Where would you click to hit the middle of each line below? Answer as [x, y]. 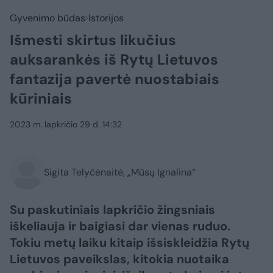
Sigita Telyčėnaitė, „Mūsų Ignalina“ [120, 172]
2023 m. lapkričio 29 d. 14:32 [66, 124]
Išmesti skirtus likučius [93, 40]
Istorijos [106, 18]
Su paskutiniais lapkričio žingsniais [112, 210]
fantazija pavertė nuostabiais [115, 79]
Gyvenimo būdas [48, 18]
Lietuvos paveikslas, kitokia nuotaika [119, 259]
